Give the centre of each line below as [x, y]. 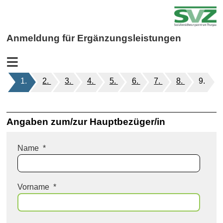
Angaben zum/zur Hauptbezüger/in [86, 121]
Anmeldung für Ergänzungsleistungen [94, 38]
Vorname [34, 187]
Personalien [53, 61]
